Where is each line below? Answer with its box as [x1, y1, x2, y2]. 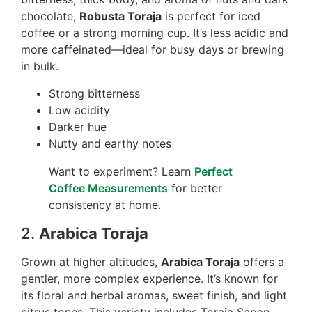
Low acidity [49, 102, 110, 117]
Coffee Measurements [49, 180, 168, 195]
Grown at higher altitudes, [21, 254, 161, 269]
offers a [240, 254, 284, 269]
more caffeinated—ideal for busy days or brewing [21, 42, 284, 57]
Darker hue [49, 119, 107, 134]
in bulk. [21, 59, 58, 74]
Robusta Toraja [79, 9, 162, 24]
